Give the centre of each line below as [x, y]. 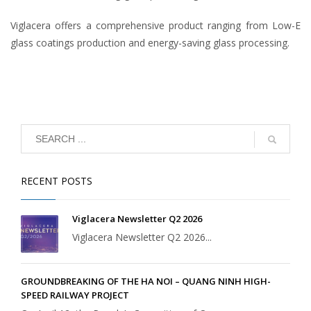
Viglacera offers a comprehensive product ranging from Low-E [155, 25]
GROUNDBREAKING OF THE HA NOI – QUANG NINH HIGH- [146, 281]
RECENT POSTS [57, 180]
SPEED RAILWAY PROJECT [75, 295]
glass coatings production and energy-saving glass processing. [150, 42]
